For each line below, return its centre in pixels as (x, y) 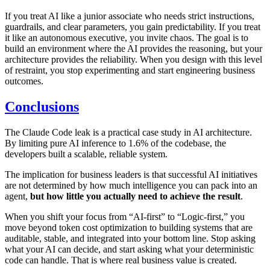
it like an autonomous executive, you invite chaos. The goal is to (127, 38)
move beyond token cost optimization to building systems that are (129, 227)
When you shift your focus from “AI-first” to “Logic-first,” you (125, 216)
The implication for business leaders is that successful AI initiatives (131, 174)
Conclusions (42, 107)
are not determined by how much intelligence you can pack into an (131, 185)
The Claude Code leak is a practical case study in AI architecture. (128, 132)
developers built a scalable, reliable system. (86, 154)
